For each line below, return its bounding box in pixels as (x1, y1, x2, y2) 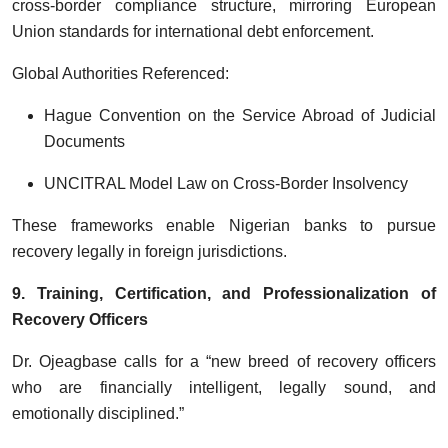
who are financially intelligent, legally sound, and (12, 378, 436, 396)
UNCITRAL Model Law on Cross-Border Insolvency (44, 174, 408, 192)
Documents (44, 132, 125, 150)
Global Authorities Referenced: (12, 64, 229, 82)
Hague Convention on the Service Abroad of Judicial (44, 106, 436, 124)
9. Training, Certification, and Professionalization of (12, 284, 436, 302)
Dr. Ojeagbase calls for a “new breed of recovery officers (12, 352, 436, 370)
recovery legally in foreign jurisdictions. (12, 242, 287, 260)
